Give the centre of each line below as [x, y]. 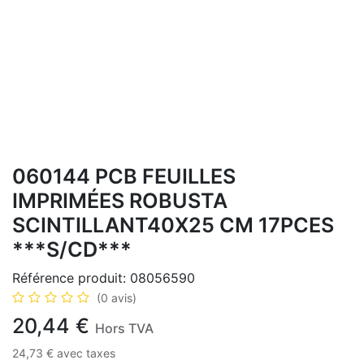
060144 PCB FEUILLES [124, 176]
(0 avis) [117, 298]
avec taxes [86, 353]
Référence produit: [71, 278]
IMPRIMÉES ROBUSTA [120, 201]
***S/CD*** [72, 249]
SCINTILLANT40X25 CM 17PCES [173, 225]
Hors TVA [124, 328]
